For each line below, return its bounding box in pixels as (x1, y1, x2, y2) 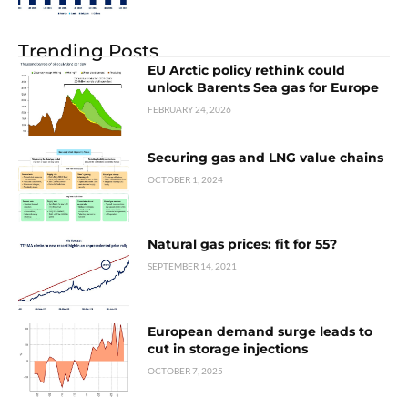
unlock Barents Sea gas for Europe (148, 78, 380, 96)
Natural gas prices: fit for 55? (148, 236, 338, 253)
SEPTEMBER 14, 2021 (148, 260, 238, 272)
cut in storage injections (148, 341, 309, 358)
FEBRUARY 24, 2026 (148, 103, 232, 115)
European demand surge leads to (148, 323, 373, 341)
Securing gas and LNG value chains (148, 148, 384, 166)
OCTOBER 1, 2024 (148, 173, 224, 185)
